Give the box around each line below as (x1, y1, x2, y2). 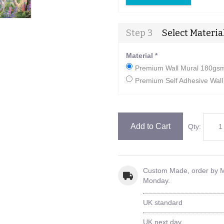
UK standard (142, 198, 182, 206)
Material (125, 51, 153, 59)
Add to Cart (130, 121, 170, 130)
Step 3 (125, 27, 152, 38)
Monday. (142, 176, 170, 184)
